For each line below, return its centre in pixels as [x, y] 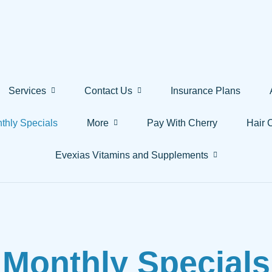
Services [27, 91]
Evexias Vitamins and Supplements [131, 155]
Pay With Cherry [182, 123]
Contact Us [108, 91]
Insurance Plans [206, 91]
